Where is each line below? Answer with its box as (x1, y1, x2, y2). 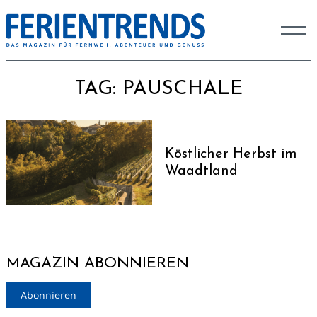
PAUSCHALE (115, 79, 243, 99)
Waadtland (165, 163, 238, 178)
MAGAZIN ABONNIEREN (6, 256, 189, 272)
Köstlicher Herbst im (165, 146, 297, 161)
